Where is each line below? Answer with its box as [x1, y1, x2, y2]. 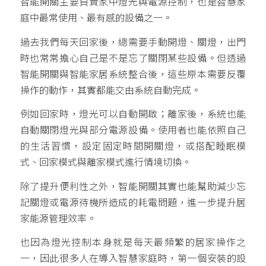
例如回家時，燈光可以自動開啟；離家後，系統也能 [20, 109, 246, 120]
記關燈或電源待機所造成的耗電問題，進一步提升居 [20, 197, 246, 208]
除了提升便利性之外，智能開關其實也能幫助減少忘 [20, 181, 246, 192]
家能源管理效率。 [20, 213, 96, 224]
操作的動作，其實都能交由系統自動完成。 [20, 85, 201, 96]
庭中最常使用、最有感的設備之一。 [20, 12, 172, 23]
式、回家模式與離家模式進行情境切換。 [20, 157, 191, 168]
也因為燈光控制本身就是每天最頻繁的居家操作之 [20, 237, 246, 248]
